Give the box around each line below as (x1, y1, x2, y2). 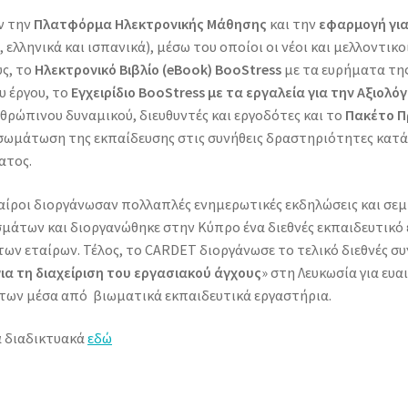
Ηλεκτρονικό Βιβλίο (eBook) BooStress (35, 59, 282, 78)
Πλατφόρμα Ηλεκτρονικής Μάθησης (34, 14, 268, 33)
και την (267, 14, 320, 33)
